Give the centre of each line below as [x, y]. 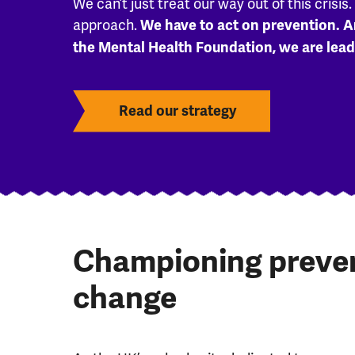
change [125, 298]
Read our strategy [177, 111]
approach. [107, 25]
